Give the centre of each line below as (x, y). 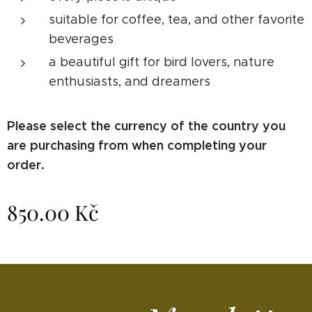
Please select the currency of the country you (146, 126)
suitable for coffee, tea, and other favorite (177, 20)
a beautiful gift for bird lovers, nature (162, 62)
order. (26, 165)
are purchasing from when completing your (137, 146)
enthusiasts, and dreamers (130, 82)
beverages (81, 39)
